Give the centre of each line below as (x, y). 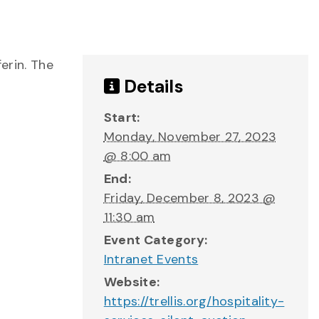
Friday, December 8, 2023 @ (190, 198)
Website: (132, 282)
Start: (122, 117)
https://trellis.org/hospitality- (194, 301)
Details (151, 87)
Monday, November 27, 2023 (190, 137)
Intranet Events (151, 259)
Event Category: (156, 240)
